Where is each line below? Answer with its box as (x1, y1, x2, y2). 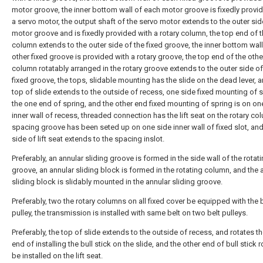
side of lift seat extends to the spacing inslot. (12, 134, 164, 143)
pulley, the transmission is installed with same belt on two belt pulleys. (12, 208, 248, 217)
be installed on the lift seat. (12, 251, 103, 260)
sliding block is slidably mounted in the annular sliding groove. (12, 177, 222, 186)
